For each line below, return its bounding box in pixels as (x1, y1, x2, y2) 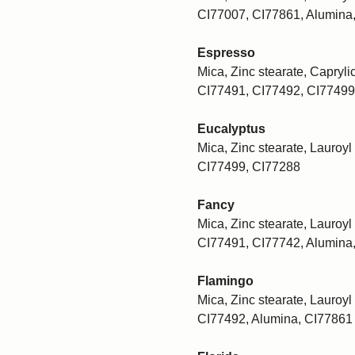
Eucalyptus (197, 121, 265, 136)
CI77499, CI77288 (197, 159, 300, 174)
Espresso (197, 45, 255, 59)
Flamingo (197, 273, 254, 288)
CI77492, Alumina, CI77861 (197, 311, 353, 326)
